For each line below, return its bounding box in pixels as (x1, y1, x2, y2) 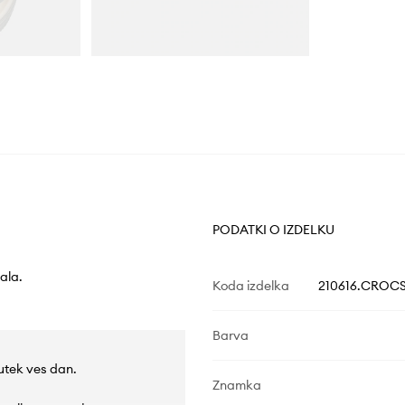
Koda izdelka (212, 278, 289, 295)
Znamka (212, 377, 261, 394)
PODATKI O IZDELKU (212, 221, 334, 239)
